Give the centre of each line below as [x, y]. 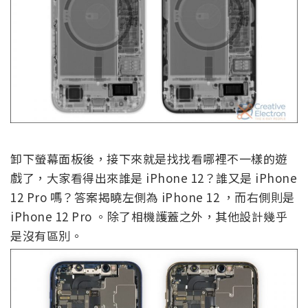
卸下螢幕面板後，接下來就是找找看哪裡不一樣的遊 [149, 158]
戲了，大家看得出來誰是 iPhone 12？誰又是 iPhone [154, 177]
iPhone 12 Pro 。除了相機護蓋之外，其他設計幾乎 [149, 216]
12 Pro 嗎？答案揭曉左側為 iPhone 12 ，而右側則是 [153, 197]
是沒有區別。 [46, 235]
